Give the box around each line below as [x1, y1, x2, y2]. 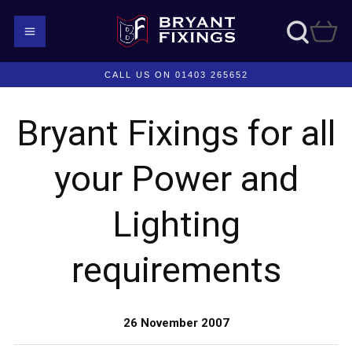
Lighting [112, 203, 240, 245]
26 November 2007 [123, 316, 229, 330]
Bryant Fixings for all [16, 112, 335, 154]
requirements [71, 249, 281, 291]
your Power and [53, 158, 299, 200]
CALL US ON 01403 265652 [104, 70, 248, 79]
